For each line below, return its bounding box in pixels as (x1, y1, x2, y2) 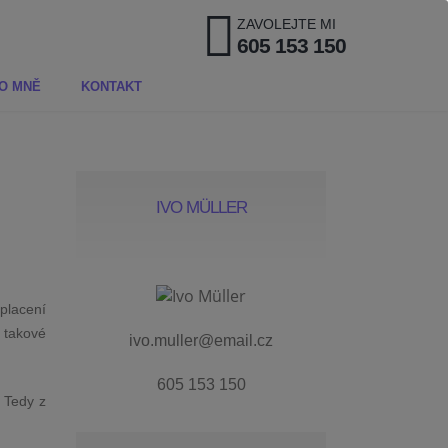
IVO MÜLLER (155, 198, 247, 217)
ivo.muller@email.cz (129, 331, 273, 349)
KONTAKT (81, 79, 142, 95)
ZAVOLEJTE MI (237, 16, 336, 32)
